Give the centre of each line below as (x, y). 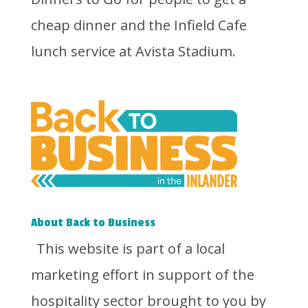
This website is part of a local (130, 249)
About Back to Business (93, 223)
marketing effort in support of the (142, 275)
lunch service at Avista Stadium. (133, 52)
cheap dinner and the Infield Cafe (139, 25)
